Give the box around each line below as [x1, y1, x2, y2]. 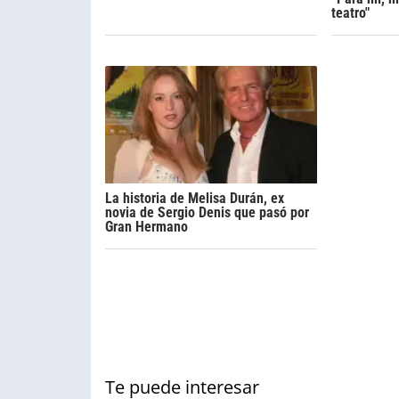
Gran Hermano [105, 218, 188, 236]
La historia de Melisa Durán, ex [105, 190, 284, 208]
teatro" [330, 4, 370, 22]
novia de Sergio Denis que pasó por [105, 204, 309, 222]
